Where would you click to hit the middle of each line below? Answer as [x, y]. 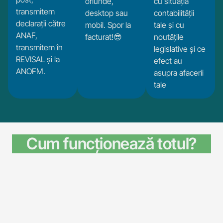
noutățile [169, 37]
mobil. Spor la [108, 25]
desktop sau [106, 13]
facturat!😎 [103, 37]
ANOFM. [30, 71]
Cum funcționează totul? [111, 143]
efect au [168, 60]
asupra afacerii [179, 72]
